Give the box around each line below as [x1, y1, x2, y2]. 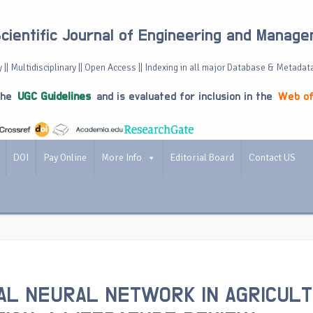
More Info [101, 152, 142, 163]
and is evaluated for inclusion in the [93, 91, 276, 102]
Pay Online [43, 152, 87, 163]
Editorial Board [170, 152, 234, 163]
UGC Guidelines [17, 91, 91, 102]
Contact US [249, 152, 296, 163]
